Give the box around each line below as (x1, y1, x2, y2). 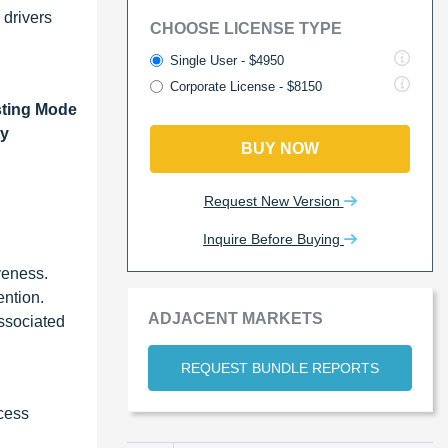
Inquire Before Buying (203, 230, 344, 247)
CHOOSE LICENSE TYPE (150, 19, 342, 37)
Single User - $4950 (170, 52, 284, 68)
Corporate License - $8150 (170, 78, 322, 94)
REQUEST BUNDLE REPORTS (181, 359, 379, 376)
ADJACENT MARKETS (148, 309, 323, 327)
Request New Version (203, 192, 344, 209)
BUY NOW (241, 139, 319, 157)
